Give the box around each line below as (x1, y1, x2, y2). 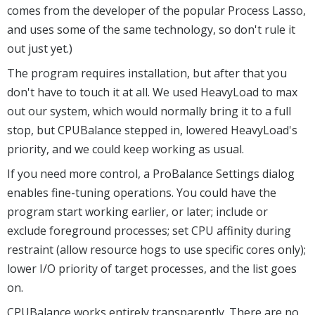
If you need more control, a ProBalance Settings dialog (7, 165, 295, 181)
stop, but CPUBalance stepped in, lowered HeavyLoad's (7, 122, 297, 138)
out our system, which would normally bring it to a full (7, 103, 291, 119)
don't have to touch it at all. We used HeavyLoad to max (7, 84, 297, 100)
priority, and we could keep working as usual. (7, 141, 244, 157)
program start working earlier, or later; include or (7, 203, 268, 219)
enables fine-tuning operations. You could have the (7, 184, 276, 200)
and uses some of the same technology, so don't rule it (7, 21, 295, 37)
